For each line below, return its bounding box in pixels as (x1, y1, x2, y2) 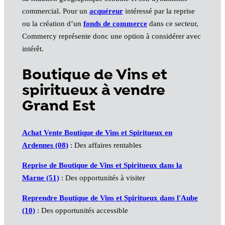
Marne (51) (22, 174, 59, 182)
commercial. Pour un (22, 7, 89, 15)
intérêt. (22, 44, 44, 53)
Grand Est (22, 96, 95, 117)
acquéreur (89, 7, 123, 15)
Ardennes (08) (22, 141, 68, 150)
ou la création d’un (22, 19, 83, 28)
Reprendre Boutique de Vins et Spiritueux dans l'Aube (22, 194, 198, 202)
